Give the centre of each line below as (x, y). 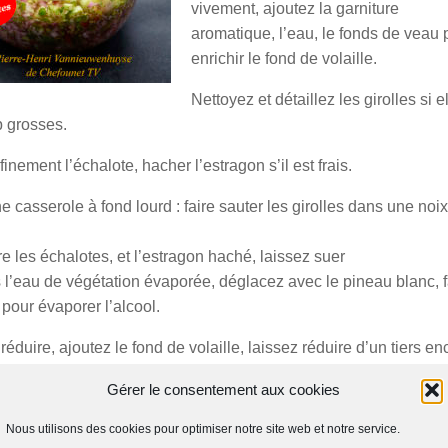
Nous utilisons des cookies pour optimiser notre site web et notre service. (203, 428)
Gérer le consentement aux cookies (224, 389)
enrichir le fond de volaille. (284, 59)
